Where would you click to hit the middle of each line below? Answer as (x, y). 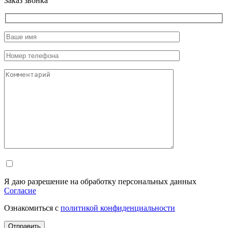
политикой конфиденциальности (118, 208)
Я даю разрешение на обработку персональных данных (100, 181)
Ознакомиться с (32, 208)
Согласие (20, 190)
